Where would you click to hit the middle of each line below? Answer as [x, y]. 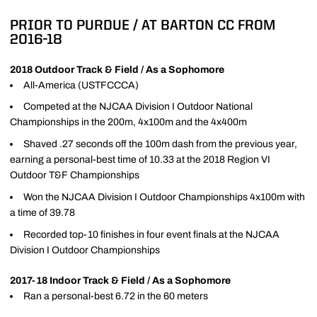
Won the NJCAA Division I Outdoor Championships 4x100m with [164, 197]
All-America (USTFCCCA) [81, 85]
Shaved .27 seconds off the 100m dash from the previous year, [160, 144]
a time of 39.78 [42, 212]
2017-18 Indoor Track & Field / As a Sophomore [120, 280]
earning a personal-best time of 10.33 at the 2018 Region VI [140, 160]
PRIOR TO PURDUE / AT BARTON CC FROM [143, 26]
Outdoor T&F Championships [75, 175]
